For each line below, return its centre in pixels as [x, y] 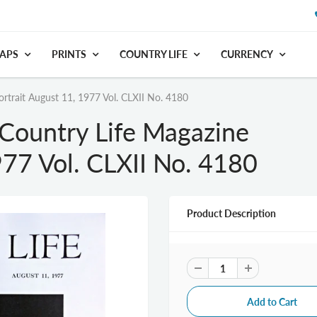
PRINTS [69, 54]
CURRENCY [247, 54]
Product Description [231, 213]
